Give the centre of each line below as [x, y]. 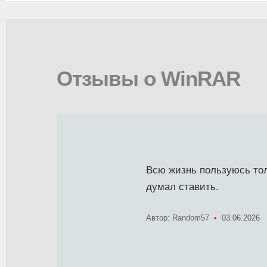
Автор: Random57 [178, 218]
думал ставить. [182, 187]
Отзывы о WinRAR [148, 78]
